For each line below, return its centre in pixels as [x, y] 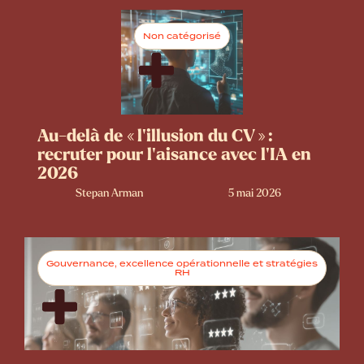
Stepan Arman [110, 193]
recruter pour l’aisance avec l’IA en [174, 155]
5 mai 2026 [254, 193]
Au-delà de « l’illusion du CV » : [154, 136]
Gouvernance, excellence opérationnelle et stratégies [182, 263]
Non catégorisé [182, 36]
